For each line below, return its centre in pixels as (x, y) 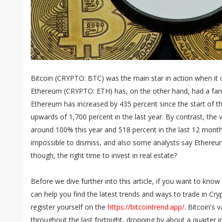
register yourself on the (69, 207)
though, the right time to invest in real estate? (104, 156)
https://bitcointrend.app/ (146, 207)
